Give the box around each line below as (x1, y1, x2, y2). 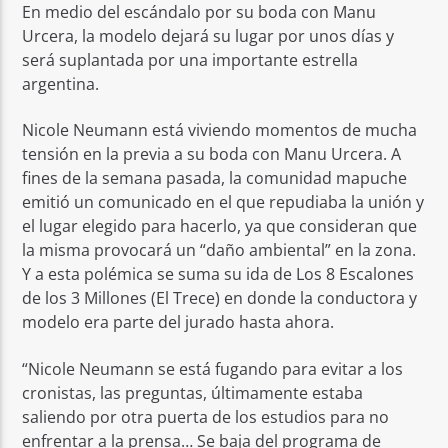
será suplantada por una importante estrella (22, 48, 359, 71)
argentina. (22, 72, 100, 95)
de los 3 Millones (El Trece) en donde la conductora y (22, 287, 418, 310)
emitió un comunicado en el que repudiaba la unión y (22, 191, 425, 214)
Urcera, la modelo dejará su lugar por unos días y (22, 24, 395, 47)
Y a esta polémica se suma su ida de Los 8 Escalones (22, 263, 415, 286)
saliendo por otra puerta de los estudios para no (22, 405, 390, 428)
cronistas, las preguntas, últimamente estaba (22, 381, 364, 404)
